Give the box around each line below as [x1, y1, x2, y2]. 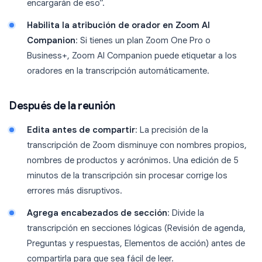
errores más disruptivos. [27, 185, 122, 196]
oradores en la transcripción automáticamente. [27, 65, 209, 77]
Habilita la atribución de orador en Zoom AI [27, 20, 210, 31]
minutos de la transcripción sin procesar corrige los [27, 170, 227, 181]
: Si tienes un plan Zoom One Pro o [75, 35, 211, 46]
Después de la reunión [9, 99, 115, 113]
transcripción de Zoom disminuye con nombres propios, [27, 140, 247, 151]
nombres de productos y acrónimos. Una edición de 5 [27, 155, 239, 166]
